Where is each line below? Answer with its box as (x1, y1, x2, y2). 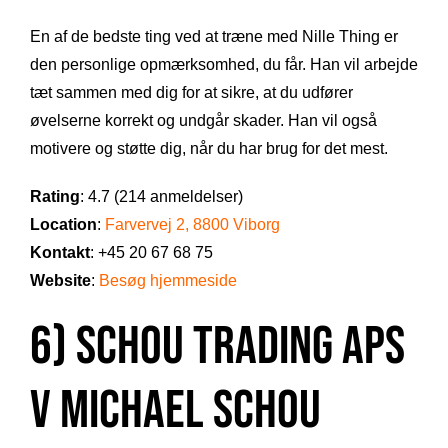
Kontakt (30, 244, 90, 262)
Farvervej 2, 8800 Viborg (105, 216, 280, 234)
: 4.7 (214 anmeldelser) (80, 188, 243, 206)
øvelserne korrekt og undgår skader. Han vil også (30, 112, 377, 130)
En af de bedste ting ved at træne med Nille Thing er (30, 28, 398, 46)
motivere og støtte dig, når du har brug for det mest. (30, 140, 388, 158)
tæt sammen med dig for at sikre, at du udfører (30, 84, 353, 102)
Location (30, 216, 97, 234)
